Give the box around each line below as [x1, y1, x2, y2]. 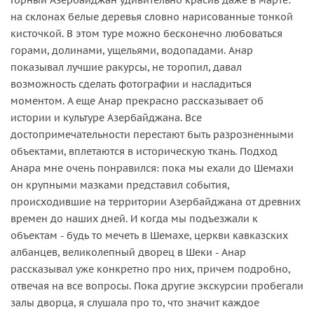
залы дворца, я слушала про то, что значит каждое [11, 296, 259, 309]
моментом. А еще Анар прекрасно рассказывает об [11, 94, 264, 107]
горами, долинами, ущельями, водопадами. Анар [11, 43, 253, 57]
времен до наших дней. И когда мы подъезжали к [11, 212, 258, 225]
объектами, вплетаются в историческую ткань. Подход [11, 144, 278, 158]
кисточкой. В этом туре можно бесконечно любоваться [11, 27, 282, 40]
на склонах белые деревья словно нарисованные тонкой [11, 10, 293, 23]
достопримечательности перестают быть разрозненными [11, 128, 294, 141]
